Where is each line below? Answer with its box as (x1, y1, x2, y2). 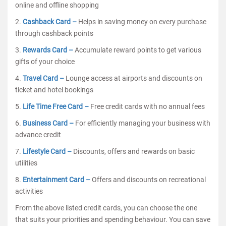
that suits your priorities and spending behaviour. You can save (15, 215, 210, 223)
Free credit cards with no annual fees (90, 102, 205, 110)
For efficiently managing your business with (75, 119, 210, 127)
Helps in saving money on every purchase (78, 18, 206, 26)
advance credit (15, 131, 61, 139)
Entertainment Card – (23, 176, 92, 184)
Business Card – (23, 119, 75, 127)
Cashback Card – (23, 18, 78, 26)
